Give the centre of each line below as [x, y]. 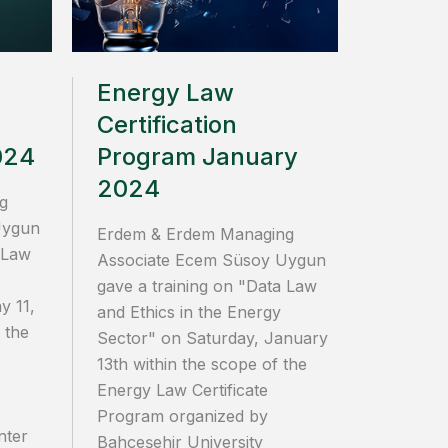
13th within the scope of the [202, 363]
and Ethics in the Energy [189, 311]
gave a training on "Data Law [207, 285]
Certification [167, 124]
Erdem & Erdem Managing [195, 233]
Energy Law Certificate [182, 389]
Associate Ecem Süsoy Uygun [211, 259]
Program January [197, 156]
